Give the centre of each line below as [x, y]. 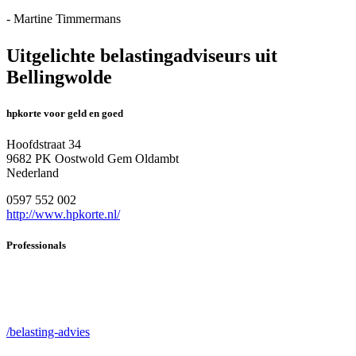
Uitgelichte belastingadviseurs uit [142, 55]
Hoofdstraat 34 [44, 144]
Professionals [36, 246]
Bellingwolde [59, 77]
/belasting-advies [48, 332]
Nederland [33, 172]
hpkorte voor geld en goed [65, 113]
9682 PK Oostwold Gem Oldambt [93, 158]
